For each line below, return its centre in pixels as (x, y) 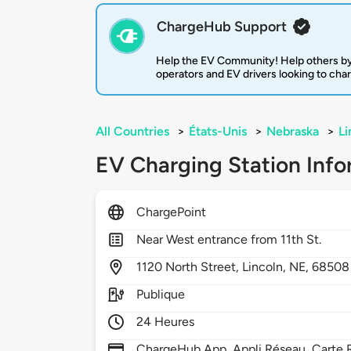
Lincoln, (266, 267)
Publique (161, 295)
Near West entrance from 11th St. (229, 240)
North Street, (204, 267)
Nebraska (293, 132)
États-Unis (218, 132)
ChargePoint (172, 212)
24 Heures (166, 322)
